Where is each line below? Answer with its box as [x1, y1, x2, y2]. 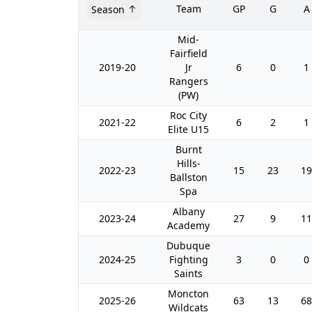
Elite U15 [168, 123, 209, 136]
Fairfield [169, 47, 208, 60]
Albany [172, 205, 205, 218]
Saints [174, 267, 203, 280]
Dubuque [166, 239, 210, 252]
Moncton [168, 287, 209, 300]
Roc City [170, 109, 207, 122]
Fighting [169, 253, 208, 266]
